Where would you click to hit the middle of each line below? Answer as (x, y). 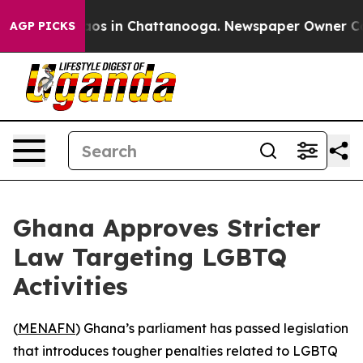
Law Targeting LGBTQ (150, 257)
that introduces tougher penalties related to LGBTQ (175, 351)
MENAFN (47, 328)
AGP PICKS (43, 26)
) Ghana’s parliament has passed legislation (212, 328)
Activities (70, 286)
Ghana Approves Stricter (167, 228)
